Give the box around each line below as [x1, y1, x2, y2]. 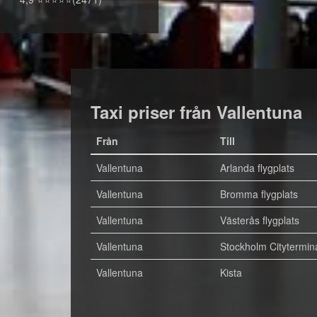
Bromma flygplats [219, 187, 298, 201]
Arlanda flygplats [219, 161, 294, 175]
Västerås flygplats [219, 213, 299, 227]
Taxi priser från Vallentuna [90, 100, 302, 124]
